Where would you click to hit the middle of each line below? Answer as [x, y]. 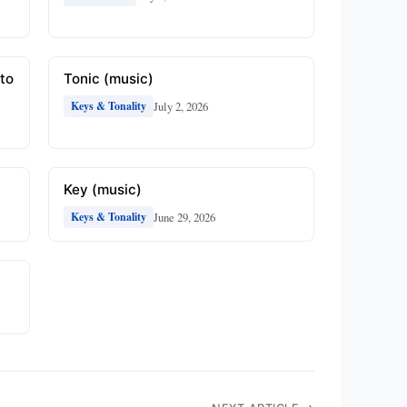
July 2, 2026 [180, 106]
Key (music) [102, 190]
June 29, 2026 [184, 217]
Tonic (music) [108, 79]
